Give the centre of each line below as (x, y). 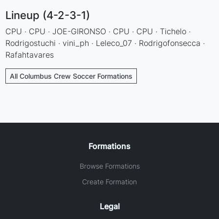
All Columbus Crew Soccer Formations (71, 76)
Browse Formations (109, 166)
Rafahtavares (30, 55)
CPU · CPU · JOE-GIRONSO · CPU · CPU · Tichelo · (98, 31)
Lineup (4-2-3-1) (48, 15)
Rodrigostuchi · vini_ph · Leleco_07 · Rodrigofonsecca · (105, 43)
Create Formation (109, 181)
